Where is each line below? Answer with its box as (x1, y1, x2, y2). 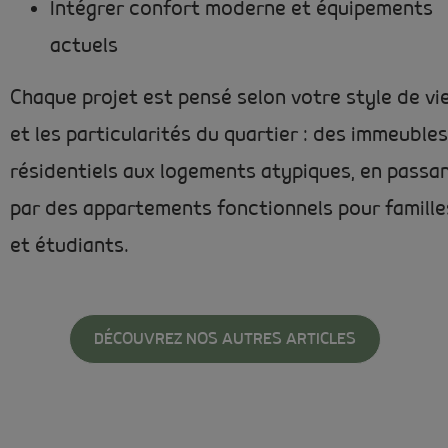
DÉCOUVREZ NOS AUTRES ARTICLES (94, 329, 357, 350)
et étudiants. (10, 233, 129, 259)
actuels (50, 34, 118, 60)
